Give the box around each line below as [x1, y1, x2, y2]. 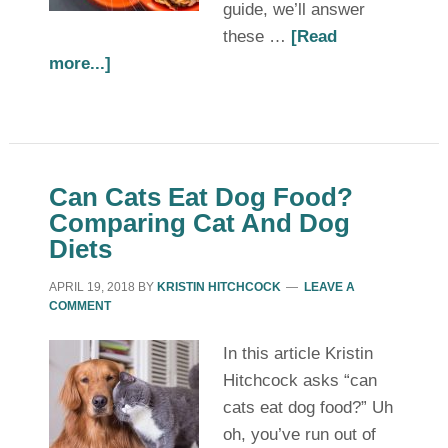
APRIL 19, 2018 [48, 280, 135, 294]
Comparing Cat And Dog [48, 208, 350, 238]
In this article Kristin [222, 344, 373, 363]
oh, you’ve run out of [222, 425, 376, 444]
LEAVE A [303, 280, 355, 294]
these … [222, 27, 291, 46]
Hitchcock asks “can [222, 371, 377, 390]
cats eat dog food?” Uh [222, 398, 393, 417]
